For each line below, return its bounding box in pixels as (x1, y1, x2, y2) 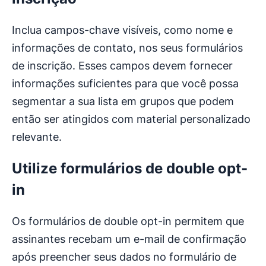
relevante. (12, 131, 62, 144)
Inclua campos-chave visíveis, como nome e (12, 24, 233, 37)
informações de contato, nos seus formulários (12, 42, 243, 55)
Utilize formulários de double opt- (12, 160, 248, 178)
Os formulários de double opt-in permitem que (12, 215, 244, 228)
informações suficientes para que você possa (12, 77, 239, 90)
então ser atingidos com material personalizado (12, 113, 251, 126)
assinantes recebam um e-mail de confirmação (12, 233, 246, 246)
